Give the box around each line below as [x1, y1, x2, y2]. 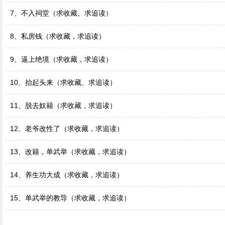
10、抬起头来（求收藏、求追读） [10, 78, 117, 86]
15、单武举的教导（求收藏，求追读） [10, 194, 131, 202]
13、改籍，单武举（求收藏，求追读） [10, 148, 131, 156]
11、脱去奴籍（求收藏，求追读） [10, 101, 117, 109]
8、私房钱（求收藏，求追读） [10, 32, 105, 40]
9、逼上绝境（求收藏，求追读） [10, 55, 113, 63]
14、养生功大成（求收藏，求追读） [10, 171, 124, 179]
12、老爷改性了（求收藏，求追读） [10, 125, 124, 133]
